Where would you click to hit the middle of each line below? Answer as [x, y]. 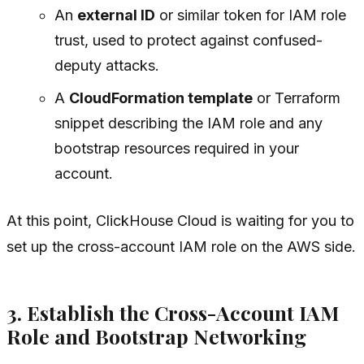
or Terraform [296, 98]
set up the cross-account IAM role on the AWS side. [181, 247]
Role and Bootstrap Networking [156, 336]
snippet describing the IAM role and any [188, 123]
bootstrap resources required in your [176, 149]
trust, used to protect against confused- [188, 41]
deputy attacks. [106, 66]
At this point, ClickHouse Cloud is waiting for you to [180, 221]
